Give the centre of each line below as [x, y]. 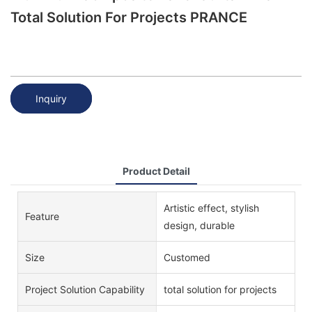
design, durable [199, 225]
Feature [42, 217]
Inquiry [51, 98]
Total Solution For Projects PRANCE [129, 17]
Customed [187, 257]
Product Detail [156, 171]
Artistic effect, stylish [211, 208]
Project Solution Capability [85, 289]
